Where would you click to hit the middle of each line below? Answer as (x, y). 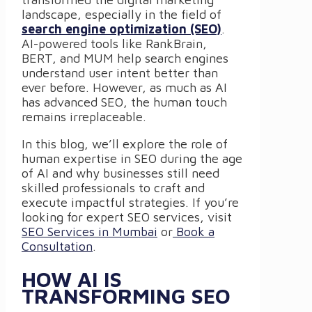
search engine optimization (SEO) (122, 29)
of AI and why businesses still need (120, 173)
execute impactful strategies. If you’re (130, 203)
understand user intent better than (120, 73)
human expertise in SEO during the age (132, 159)
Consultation (57, 247)
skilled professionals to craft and (113, 188)
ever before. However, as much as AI (124, 88)
